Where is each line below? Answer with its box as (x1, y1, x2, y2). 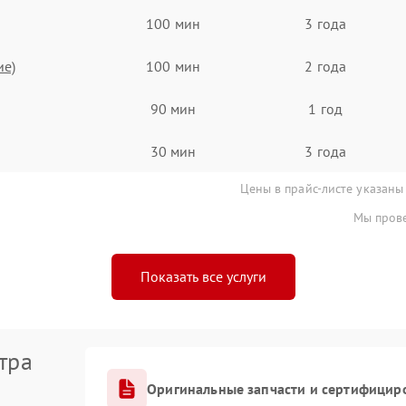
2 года (304, 56, 346, 75)
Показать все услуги (140, 267, 266, 285)
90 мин (150, 99, 197, 118)
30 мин (150, 141, 197, 160)
